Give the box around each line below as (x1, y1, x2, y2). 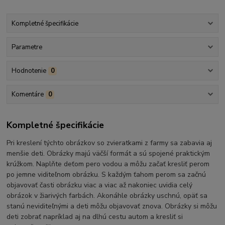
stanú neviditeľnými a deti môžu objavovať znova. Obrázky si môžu (7, 201, 217, 211)
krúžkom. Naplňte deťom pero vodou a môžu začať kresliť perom (7, 159, 210, 169)
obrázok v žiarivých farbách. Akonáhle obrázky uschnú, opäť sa (7, 190, 208, 200)
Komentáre (11, 90, 44, 99)
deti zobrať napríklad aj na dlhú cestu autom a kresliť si (7, 211, 183, 221)
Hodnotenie (11, 66, 46, 76)
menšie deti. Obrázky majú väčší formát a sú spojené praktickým (7, 148, 210, 158)
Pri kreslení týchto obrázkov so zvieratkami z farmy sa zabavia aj (7, 138, 212, 148)
